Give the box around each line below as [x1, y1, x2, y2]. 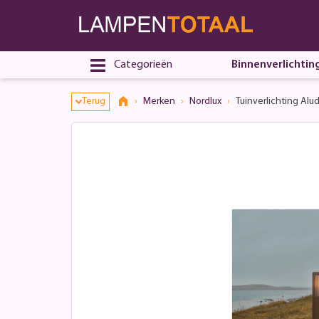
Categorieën [114, 59, 172, 70]
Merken [142, 96, 175, 108]
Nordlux [189, 96, 221, 108]
